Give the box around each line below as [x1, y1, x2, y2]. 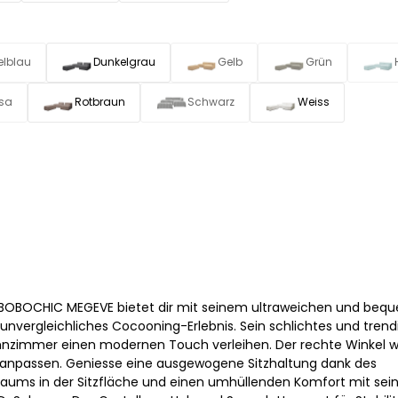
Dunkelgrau [93, 54, 156, 70]
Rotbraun [75, 94, 126, 110]
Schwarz [187, 94, 235, 110]
